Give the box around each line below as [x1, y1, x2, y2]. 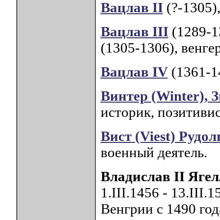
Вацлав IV [100, 64, 168, 80]
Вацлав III [100, 24, 168, 40]
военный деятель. [100, 144, 207, 161]
